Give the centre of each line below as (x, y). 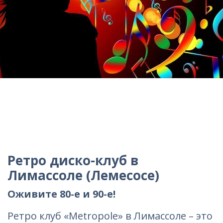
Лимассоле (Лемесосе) (83, 175)
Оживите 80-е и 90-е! (61, 194)
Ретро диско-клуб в (73, 160)
